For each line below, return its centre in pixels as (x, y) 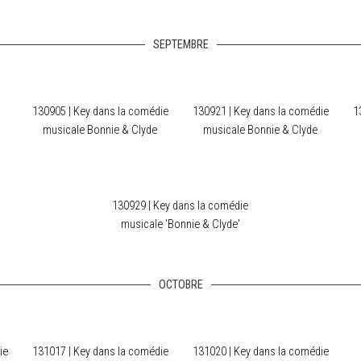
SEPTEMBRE (180, 45)
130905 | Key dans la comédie (100, 112)
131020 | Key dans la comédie (260, 352)
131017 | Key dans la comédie (100, 352)
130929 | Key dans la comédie (180, 206)
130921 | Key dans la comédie (260, 112)
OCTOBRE (180, 285)
